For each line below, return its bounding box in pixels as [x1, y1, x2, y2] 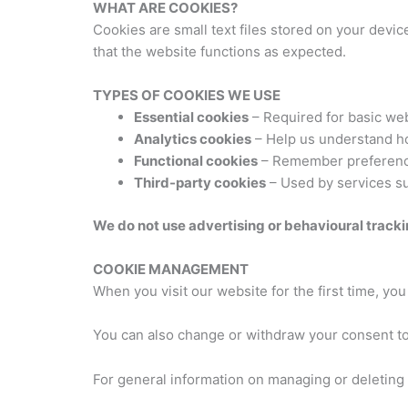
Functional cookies [134, 152, 258, 169]
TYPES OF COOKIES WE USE [93, 87, 280, 104]
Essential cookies [134, 108, 249, 126]
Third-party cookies [134, 174, 266, 191]
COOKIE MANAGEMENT [93, 260, 249, 278]
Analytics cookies [134, 130, 251, 148]
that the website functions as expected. [93, 43, 346, 60]
